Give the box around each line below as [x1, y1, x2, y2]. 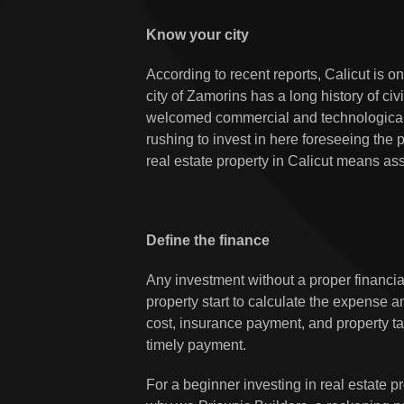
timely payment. [146, 337, 246, 353]
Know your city [146, 27, 249, 42]
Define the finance [146, 233, 270, 248]
